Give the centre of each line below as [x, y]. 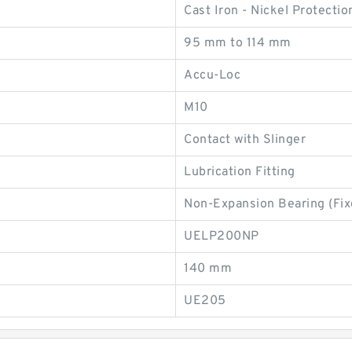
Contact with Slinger [245, 140]
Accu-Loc [212, 76]
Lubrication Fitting [240, 172]
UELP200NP [222, 237]
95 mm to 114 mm [238, 44]
